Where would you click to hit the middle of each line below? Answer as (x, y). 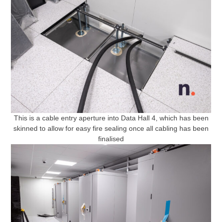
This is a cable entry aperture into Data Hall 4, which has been (111, 118)
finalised (111, 139)
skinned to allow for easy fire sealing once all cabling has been (111, 129)
